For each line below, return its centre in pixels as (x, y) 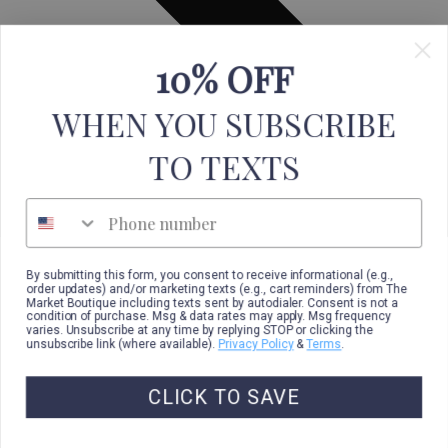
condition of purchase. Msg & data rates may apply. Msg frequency (208, 316)
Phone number (79, 208)
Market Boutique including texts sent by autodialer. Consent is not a (212, 302)
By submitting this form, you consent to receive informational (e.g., (209, 274)
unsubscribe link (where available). (122, 344)
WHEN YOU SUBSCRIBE (224, 124)
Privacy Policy (256, 344)
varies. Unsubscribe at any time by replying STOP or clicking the (199, 330)
